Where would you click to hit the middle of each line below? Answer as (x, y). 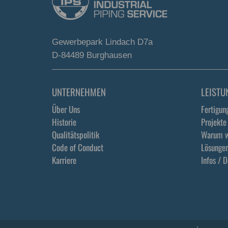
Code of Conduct (78, 147)
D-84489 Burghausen (92, 55)
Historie (64, 122)
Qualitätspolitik (76, 135)
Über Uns (66, 109)
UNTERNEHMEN (79, 91)
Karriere (64, 160)
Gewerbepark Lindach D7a (102, 42)
